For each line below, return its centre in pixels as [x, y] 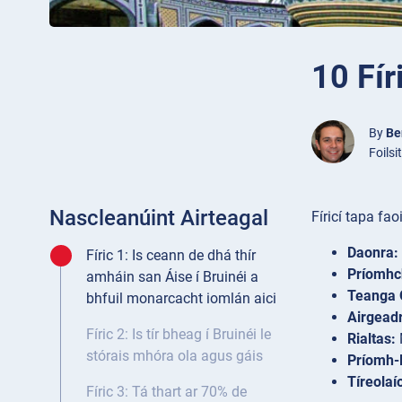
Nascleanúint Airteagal [159, 218]
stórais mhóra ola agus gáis [175, 356]
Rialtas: [371, 339]
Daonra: [373, 253]
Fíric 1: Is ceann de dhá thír [171, 256]
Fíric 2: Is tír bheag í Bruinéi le [179, 335]
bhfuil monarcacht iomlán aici [181, 299]
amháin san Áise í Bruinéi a [172, 277]
